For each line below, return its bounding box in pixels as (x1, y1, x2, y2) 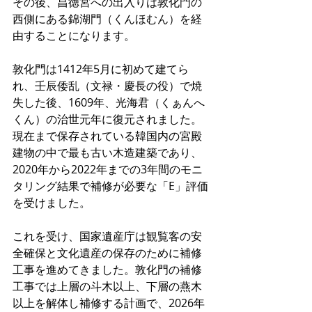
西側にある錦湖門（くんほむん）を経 (13, 10, 202, 26)
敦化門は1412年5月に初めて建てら (13, 61, 189, 77)
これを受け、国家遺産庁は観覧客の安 (13, 228, 202, 244)
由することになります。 (13, 27, 135, 43)
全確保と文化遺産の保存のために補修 (13, 244, 202, 260)
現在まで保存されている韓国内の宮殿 (13, 127, 202, 143)
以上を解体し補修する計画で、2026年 (13, 295, 205, 311)
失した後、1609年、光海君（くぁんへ (13, 94, 205, 110)
